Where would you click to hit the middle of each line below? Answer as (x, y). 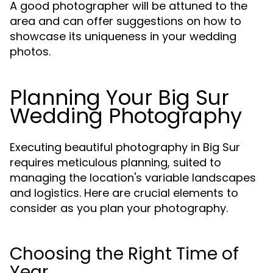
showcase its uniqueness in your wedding (123, 36)
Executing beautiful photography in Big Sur (125, 147)
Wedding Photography (126, 116)
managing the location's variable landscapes (133, 178)
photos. (30, 51)
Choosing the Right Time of (124, 254)
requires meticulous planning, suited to (115, 162)
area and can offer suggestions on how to (126, 21)
